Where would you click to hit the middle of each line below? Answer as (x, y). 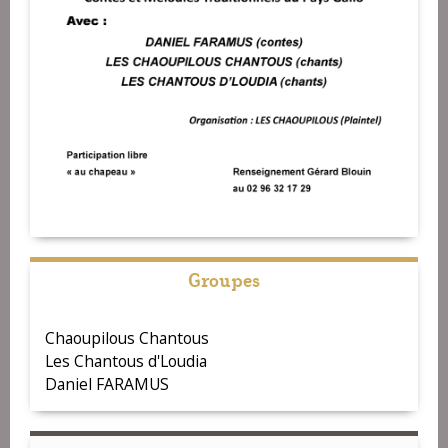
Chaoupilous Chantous (127, 337)
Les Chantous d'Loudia (126, 360)
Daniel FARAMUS (107, 383)
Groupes (224, 278)
